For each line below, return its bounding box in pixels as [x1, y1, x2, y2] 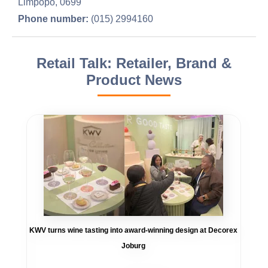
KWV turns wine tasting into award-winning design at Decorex [29, 226, 238, 234]
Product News [86, 72, 182, 88]
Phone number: [18, 14, 89, 24]
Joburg [121, 241, 146, 250]
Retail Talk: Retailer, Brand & [36, 55, 232, 71]
